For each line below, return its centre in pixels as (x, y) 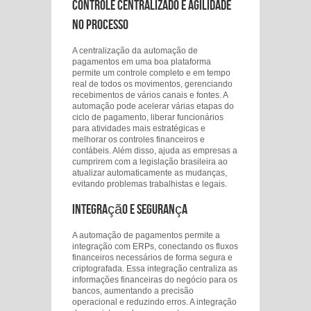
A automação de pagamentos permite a (146, 235)
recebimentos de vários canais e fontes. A (150, 95)
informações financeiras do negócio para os (155, 280)
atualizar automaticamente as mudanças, (150, 173)
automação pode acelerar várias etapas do (153, 106)
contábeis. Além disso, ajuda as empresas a (155, 151)
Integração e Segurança (130, 210)
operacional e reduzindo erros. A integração (154, 302)
